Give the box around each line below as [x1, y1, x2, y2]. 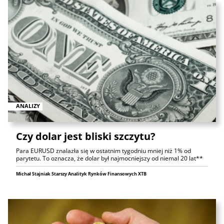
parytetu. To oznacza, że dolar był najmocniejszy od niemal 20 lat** [16, 153, 203, 162]
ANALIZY [16, 102, 40, 110]
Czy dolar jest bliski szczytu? [16, 129, 155, 143]
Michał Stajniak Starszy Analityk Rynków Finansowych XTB [16, 170, 146, 177]
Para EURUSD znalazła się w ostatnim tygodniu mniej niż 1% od [16, 146, 191, 155]
